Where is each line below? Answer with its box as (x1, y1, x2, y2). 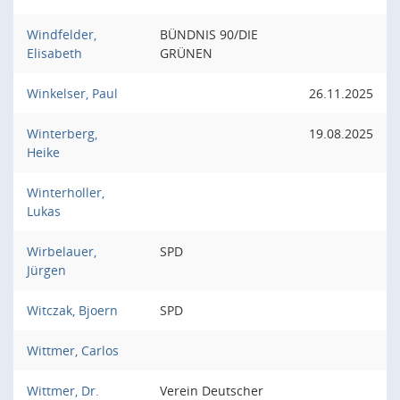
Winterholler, (27, 184, 104, 201)
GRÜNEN (160, 45, 212, 62)
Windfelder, (27, 26, 96, 43)
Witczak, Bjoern (27, 302, 118, 319)
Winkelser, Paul (27, 85, 118, 102)
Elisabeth (27, 45, 82, 62)
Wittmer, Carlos (27, 342, 119, 359)
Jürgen (27, 262, 66, 279)
